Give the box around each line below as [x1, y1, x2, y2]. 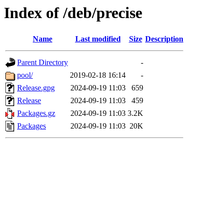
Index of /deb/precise [4, 4, 142, 22]
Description [145, 35, 183, 44]
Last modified [75, 35, 121, 44]
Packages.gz [17, 109, 55, 118]
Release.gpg [17, 84, 55, 92]
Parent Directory [17, 58, 68, 67]
